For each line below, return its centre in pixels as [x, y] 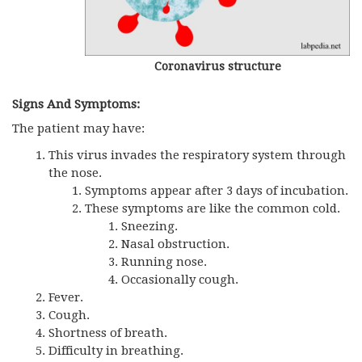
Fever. [66, 297]
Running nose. [164, 261]
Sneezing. [149, 226]
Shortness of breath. [108, 333]
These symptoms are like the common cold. [213, 208]
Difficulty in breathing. [116, 350]
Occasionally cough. [180, 279]
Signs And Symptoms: [76, 104]
